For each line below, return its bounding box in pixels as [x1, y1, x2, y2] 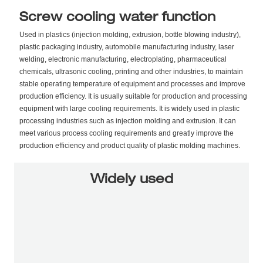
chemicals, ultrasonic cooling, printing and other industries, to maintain [19, 67, 243, 76]
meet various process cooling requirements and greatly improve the [19, 129, 234, 137]
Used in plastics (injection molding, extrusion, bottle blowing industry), [19, 30, 241, 39]
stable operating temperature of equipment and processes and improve [19, 79, 245, 88]
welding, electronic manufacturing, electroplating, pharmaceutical [19, 55, 227, 63]
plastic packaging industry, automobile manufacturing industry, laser [19, 42, 234, 51]
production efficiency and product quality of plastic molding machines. [19, 141, 240, 150]
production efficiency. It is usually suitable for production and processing [19, 92, 247, 100]
